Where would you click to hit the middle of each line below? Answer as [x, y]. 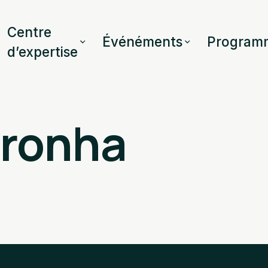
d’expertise [42, 51]
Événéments [142, 42]
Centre [29, 32]
